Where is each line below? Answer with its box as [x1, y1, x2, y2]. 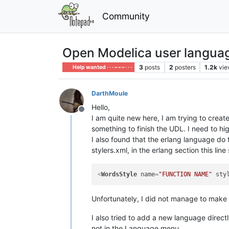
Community [102, 10, 150, 21]
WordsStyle [101, 171, 138, 178]
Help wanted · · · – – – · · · [72, 63, 132, 71]
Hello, [91, 102, 110, 111]
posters [174, 63, 196, 71]
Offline [81, 109, 106, 120]
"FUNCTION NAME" [158, 171, 213, 178]
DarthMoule [91, 89, 128, 97]
